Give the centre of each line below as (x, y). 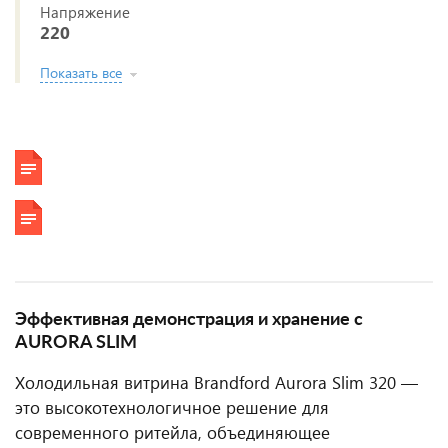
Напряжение (85, 12)
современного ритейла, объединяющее (172, 432)
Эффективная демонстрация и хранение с (189, 320)
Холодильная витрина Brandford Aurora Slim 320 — (216, 382)
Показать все (81, 72)
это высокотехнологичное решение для (172, 407)
